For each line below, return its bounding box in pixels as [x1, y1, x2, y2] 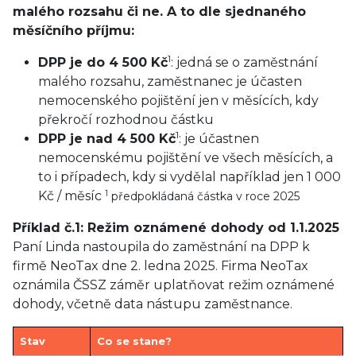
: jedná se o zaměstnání [171, 55, 318, 70]
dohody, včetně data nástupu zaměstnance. [13, 296, 292, 311]
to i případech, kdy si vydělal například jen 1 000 [38, 169, 341, 184]
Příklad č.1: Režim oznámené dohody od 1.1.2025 [13, 220, 339, 235]
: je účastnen [179, 131, 259, 146]
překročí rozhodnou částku [38, 112, 214, 127]
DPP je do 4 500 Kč [38, 55, 168, 70]
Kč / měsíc [38, 188, 105, 203]
